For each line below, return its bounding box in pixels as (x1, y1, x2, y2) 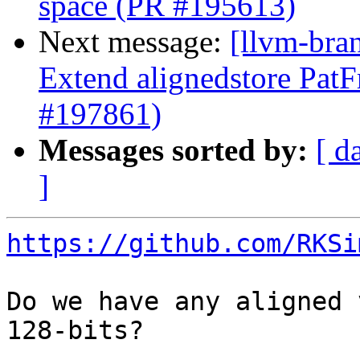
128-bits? (6, 316, 144, 346)
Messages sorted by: (39, 133, 308, 168)
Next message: (39, 24, 230, 59)
